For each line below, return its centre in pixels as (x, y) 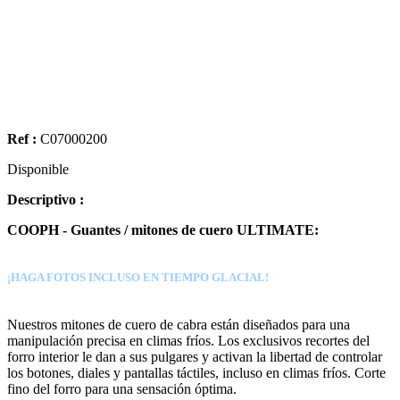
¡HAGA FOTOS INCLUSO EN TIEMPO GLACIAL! (138, 277)
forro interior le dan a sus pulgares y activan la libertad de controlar (195, 356)
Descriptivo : (46, 199)
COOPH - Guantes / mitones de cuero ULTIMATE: (163, 229)
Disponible (38, 169)
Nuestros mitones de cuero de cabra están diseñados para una (179, 324)
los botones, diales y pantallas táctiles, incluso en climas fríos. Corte (196, 372)
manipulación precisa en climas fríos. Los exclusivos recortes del (188, 340)
